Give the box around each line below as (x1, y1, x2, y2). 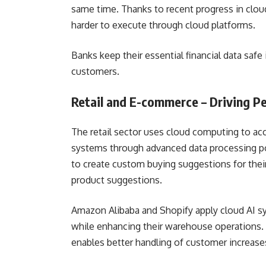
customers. (71, 65, 122, 77)
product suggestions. (71, 174, 167, 186)
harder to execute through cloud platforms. (71, 19, 260, 31)
